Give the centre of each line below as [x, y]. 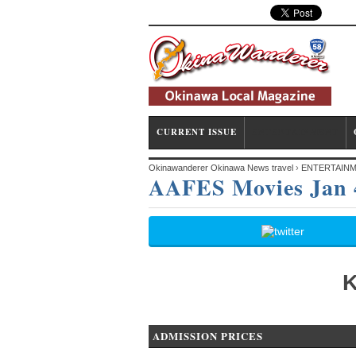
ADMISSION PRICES [208, 336]
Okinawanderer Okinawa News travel [221, 168]
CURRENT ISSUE [197, 132]
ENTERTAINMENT [295, 132]
